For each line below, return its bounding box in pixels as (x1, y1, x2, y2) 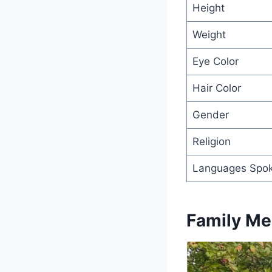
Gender (192, 108, 229, 121)
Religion (192, 135, 231, 148)
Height (192, 1, 225, 14)
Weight (192, 28, 226, 41)
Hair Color (192, 81, 241, 94)
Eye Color (192, 55, 239, 67)
